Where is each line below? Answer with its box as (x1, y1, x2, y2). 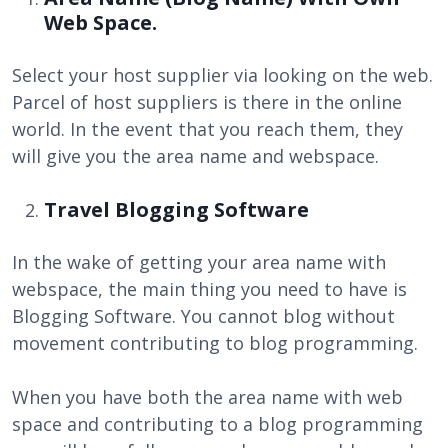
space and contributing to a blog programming (12, 412, 423, 436)
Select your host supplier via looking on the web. (12, 63, 433, 87)
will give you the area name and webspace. (12, 144, 379, 168)
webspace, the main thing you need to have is (12, 277, 407, 301)
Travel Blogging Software (44, 196, 309, 223)
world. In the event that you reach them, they (12, 117, 403, 141)
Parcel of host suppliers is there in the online (12, 90, 402, 114)
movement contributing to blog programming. (12, 331, 418, 355)
